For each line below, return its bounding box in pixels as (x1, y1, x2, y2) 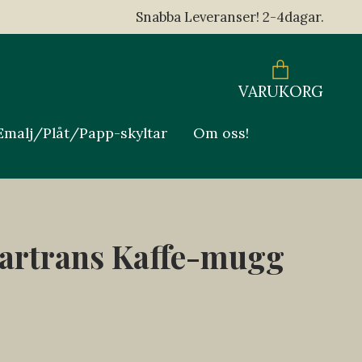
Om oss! (193, 124, 249, 143)
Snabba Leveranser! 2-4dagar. (136, 8, 324, 26)
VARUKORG (238, 82, 323, 102)
